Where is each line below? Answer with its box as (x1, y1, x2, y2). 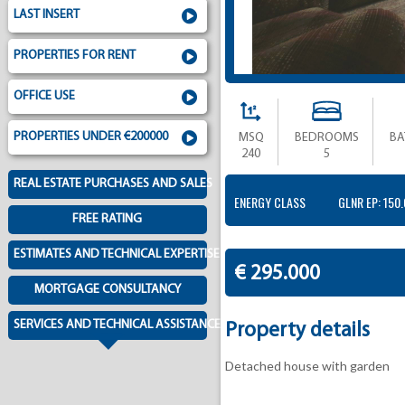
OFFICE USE (13, 89, 75, 103)
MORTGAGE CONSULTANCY (33, 283, 181, 297)
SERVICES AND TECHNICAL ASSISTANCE (13, 318, 221, 332)
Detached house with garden (224, 358, 390, 373)
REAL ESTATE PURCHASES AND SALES (13, 177, 212, 191)
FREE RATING (72, 212, 143, 226)
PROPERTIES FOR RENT (13, 49, 136, 62)
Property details (224, 321, 370, 342)
